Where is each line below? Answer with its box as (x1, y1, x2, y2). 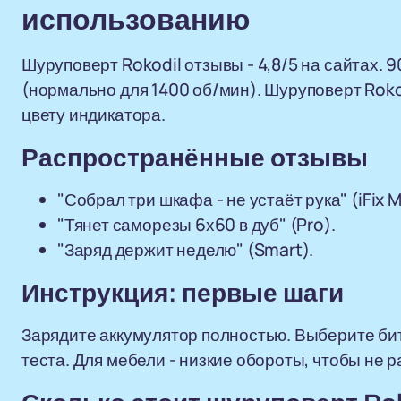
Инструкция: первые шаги (21, 279, 344, 307)
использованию (21, 4, 250, 36)
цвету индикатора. (21, 103, 166, 126)
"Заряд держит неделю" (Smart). (57, 238, 314, 261)
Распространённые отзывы (21, 144, 368, 172)
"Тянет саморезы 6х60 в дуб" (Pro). (57, 213, 336, 236)
